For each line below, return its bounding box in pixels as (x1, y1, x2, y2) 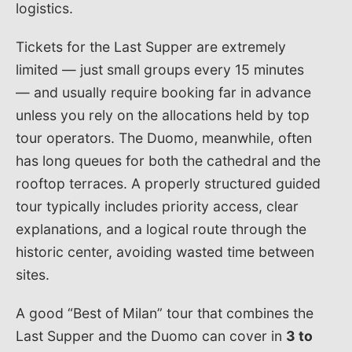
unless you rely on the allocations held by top (16, 106, 310, 123)
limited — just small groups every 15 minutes (16, 60, 304, 78)
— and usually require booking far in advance (16, 83, 311, 101)
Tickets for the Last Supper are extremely (16, 38, 286, 55)
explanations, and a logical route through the (16, 220, 306, 237)
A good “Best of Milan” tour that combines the (16, 304, 313, 321)
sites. (16, 266, 49, 283)
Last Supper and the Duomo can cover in (16, 327, 286, 344)
